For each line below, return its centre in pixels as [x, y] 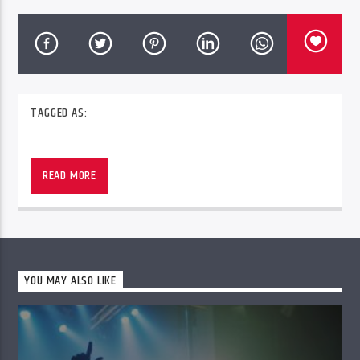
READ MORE [69, 176]
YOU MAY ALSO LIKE [71, 281]
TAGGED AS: [59, 113]
